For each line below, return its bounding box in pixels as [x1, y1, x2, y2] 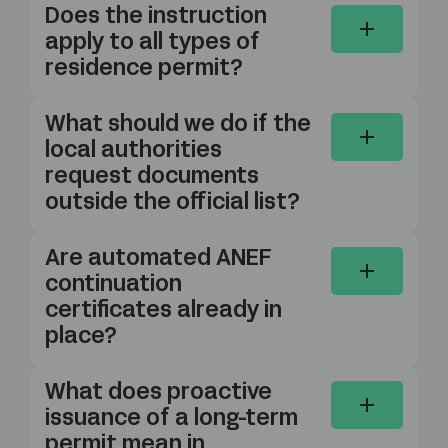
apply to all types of [45, 34, 260, 54]
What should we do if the [45, 116, 311, 136]
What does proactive [45, 384, 272, 404]
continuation [45, 276, 182, 296]
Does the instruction [45, 8, 267, 28]
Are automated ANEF [45, 250, 272, 270]
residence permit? [45, 60, 243, 80]
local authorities [45, 142, 222, 162]
